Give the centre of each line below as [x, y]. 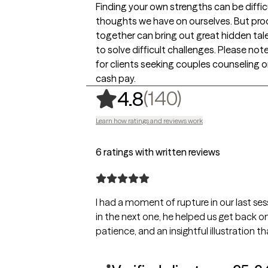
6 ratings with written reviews [158, 152]
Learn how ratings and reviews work [149, 121]
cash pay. [116, 78]
